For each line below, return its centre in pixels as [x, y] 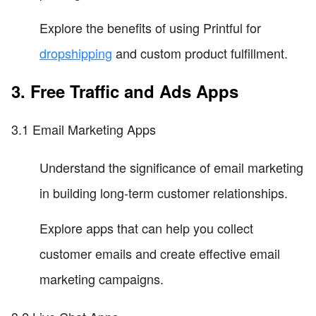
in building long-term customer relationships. [164, 192]
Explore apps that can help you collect [146, 227]
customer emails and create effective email [160, 253]
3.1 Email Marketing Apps [84, 129]
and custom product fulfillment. [200, 53]
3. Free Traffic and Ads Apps [125, 91]
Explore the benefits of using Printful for [150, 27]
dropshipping [76, 53]
